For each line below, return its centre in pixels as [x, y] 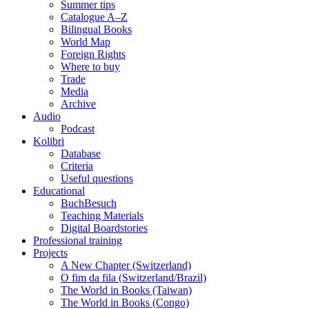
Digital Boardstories [104, 228]
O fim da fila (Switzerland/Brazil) [133, 278]
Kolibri [49, 141]
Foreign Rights [93, 54]
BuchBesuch [89, 203]
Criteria [77, 166]
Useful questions [97, 178]
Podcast [78, 129]
